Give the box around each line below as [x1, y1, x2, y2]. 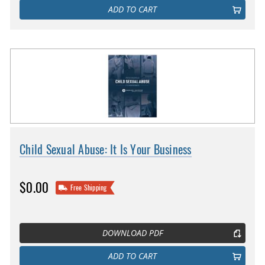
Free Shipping [70, 182, 107, 192]
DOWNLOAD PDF [102, 228, 163, 239]
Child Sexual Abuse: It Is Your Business [20, 141, 192, 158]
